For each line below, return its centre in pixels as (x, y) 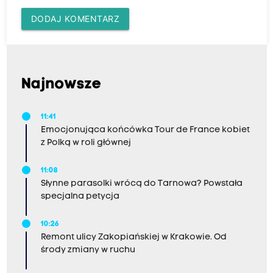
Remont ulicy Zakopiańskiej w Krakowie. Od (133, 237)
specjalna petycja (80, 196)
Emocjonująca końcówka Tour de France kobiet (145, 130)
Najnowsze (61, 84)
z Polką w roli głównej (86, 143)
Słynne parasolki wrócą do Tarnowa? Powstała (141, 183)
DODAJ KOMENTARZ (75, 18)
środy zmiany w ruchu (88, 250)
